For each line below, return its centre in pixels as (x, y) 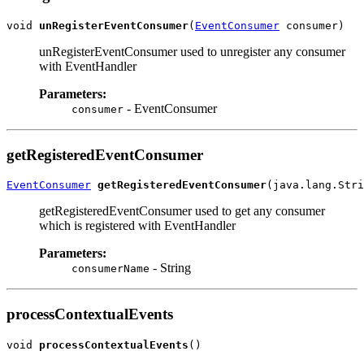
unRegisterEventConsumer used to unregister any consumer (192, 51)
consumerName (110, 269)
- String (170, 268)
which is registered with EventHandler (137, 226)
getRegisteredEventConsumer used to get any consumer (182, 211)
